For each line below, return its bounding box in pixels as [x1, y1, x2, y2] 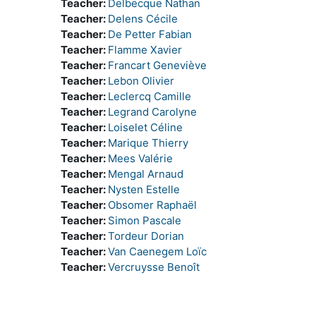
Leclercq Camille [108, 90, 191, 103]
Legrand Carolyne [108, 105, 197, 119]
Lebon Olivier [108, 74, 174, 87]
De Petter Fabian [108, 28, 192, 41]
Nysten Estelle [108, 183, 180, 196]
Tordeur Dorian [108, 229, 184, 243]
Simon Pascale [108, 214, 181, 227]
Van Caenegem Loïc [108, 245, 207, 258]
